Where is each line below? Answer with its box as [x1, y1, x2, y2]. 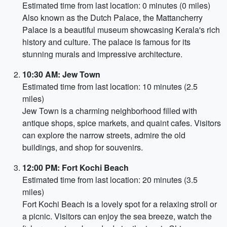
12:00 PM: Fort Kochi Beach [22, 162, 129, 173]
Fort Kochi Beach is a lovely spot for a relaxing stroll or [22, 198, 217, 210]
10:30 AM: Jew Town [22, 68, 100, 80]
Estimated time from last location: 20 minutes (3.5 [22, 174, 198, 185]
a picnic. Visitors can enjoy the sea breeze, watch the [22, 210, 212, 222]
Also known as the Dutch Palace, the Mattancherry [22, 12, 203, 23]
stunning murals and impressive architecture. [22, 48, 182, 60]
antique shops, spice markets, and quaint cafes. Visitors [22, 117, 221, 129]
